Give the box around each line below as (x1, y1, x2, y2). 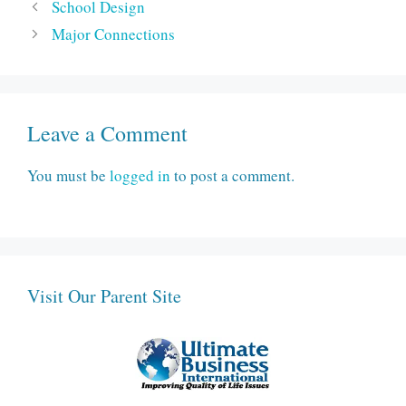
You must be (27, 165, 110, 187)
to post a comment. (170, 165, 295, 187)
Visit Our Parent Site (27, 283, 181, 308)
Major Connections (52, 24, 176, 45)
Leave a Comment (27, 119, 188, 149)
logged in (110, 165, 170, 187)
